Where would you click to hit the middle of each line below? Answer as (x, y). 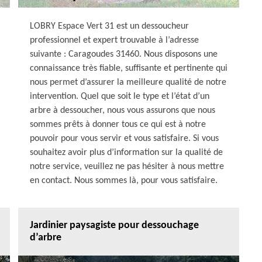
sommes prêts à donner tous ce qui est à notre (118, 125)
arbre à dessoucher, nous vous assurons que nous (123, 111)
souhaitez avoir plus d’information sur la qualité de (126, 153)
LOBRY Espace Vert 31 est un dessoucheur (109, 26)
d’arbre (46, 238)
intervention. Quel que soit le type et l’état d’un (120, 96)
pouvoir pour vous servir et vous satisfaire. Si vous (124, 139)
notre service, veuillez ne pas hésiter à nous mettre (127, 167)
